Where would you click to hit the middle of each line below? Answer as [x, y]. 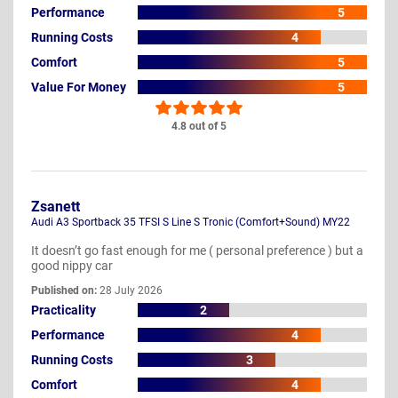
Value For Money [79, 87]
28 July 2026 [130, 291]
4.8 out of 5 [199, 127]
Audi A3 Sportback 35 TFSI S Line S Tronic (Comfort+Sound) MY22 [191, 223]
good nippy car [72, 266]
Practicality [64, 310]
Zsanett [56, 207]
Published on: [64, 291]
